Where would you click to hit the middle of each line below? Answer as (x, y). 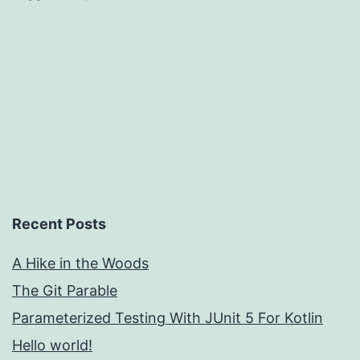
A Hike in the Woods (80, 264)
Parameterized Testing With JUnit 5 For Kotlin (168, 318)
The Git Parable (65, 291)
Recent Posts (59, 224)
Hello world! (52, 346)
